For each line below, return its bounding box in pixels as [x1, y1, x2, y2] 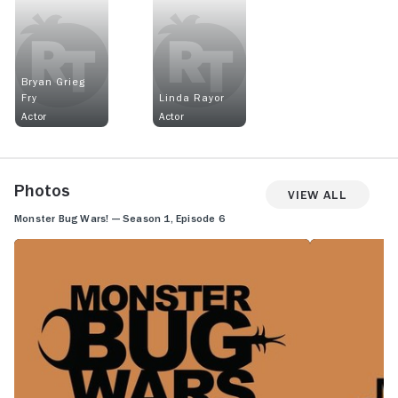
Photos [14, 181, 70, 199]
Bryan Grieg [21, 76, 85, 87]
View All [288, 187, 347, 201]
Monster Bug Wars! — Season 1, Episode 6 [14, 213, 225, 224]
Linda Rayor [158, 92, 225, 103]
